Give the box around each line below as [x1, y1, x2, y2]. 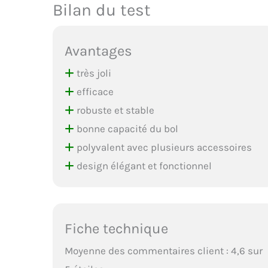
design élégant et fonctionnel [74, 160, 212, 172]
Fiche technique [65, 220, 169, 237]
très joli [74, 67, 112, 80]
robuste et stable [74, 104, 155, 117]
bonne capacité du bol [74, 123, 179, 135]
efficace [74, 86, 114, 98]
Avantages [65, 42, 133, 60]
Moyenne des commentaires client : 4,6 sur [65, 245, 263, 257]
